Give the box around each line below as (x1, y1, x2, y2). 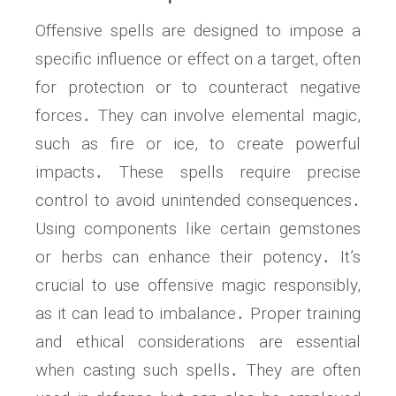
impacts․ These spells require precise (35, 162, 361, 183)
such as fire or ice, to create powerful (35, 133, 361, 155)
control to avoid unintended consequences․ (35, 190, 361, 211)
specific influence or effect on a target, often (35, 49, 361, 70)
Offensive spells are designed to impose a (35, 20, 361, 42)
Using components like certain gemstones (35, 218, 361, 240)
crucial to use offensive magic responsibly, (35, 275, 361, 296)
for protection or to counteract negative (35, 77, 361, 98)
